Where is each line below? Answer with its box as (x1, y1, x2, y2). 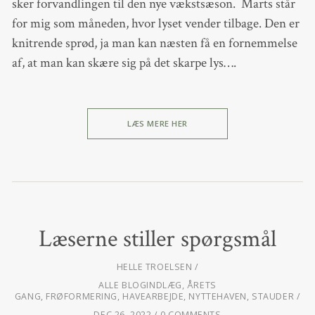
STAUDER (252, 290, 295, 303)
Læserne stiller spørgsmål (39, 223, 276, 255)
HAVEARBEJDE (122, 290, 184, 303)
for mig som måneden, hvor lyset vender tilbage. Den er (11, 14, 300, 32)
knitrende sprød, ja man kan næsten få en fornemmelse (11, 34, 297, 52)
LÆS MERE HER (127, 118, 188, 129)
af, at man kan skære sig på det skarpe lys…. (11, 53, 236, 72)
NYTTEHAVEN (188, 290, 247, 303)
